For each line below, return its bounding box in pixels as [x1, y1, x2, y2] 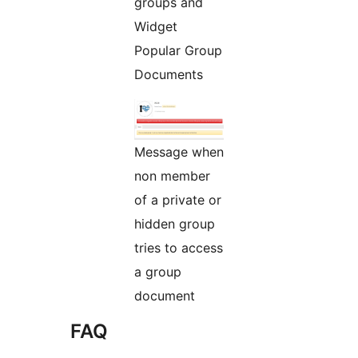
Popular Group [134, 42, 222, 59]
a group [134, 264, 181, 280]
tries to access [134, 240, 223, 257]
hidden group [134, 216, 215, 233]
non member [134, 168, 210, 185]
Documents [134, 66, 203, 83]
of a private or [134, 192, 221, 209]
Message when [134, 144, 224, 161]
